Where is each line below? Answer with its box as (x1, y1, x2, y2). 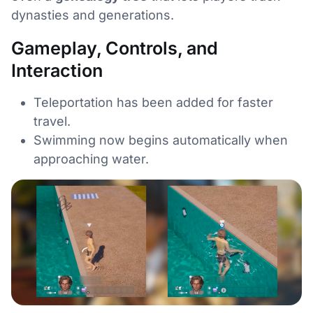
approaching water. (34, 151, 149, 166)
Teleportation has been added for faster (34, 94, 273, 110)
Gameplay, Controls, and (11, 37, 218, 59)
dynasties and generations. (11, 7, 174, 22)
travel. (34, 113, 71, 129)
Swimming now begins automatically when (34, 132, 288, 147)
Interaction (11, 59, 103, 81)
